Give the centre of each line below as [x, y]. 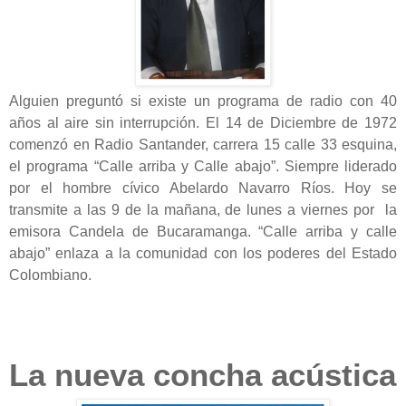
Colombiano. [50, 275]
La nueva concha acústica [203, 376]
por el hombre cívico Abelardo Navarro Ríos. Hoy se [203, 188]
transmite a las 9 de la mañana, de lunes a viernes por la [203, 210]
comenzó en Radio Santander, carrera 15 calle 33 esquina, [203, 145]
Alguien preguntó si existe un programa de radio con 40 [203, 101]
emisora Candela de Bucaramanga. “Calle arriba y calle [203, 232]
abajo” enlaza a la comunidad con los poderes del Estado [203, 254]
